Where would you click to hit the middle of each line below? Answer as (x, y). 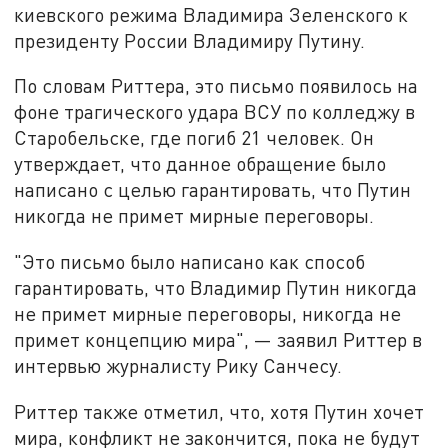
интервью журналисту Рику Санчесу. (178, 366)
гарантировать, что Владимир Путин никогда (216, 288)
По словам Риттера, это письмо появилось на (216, 86)
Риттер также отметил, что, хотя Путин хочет (219, 411)
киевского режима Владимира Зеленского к (211, 14)
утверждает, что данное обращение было (200, 164)
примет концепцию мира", (134, 340)
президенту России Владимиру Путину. (190, 40)
